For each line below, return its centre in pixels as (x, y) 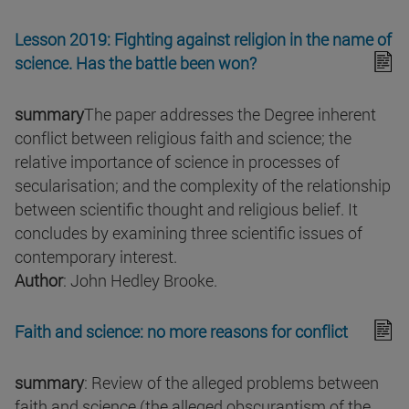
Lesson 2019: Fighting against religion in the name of (203, 40)
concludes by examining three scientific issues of (189, 233)
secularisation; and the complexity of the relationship (203, 186)
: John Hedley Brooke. (140, 281)
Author (39, 281)
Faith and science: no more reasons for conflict (181, 332)
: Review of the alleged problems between (231, 383)
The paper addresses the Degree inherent (230, 115)
